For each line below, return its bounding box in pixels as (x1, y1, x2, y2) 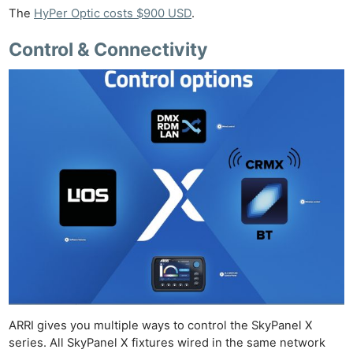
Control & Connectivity (9, 39, 209, 61)
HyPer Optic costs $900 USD (34, 6, 192, 20)
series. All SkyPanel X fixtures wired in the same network (9, 335, 326, 350)
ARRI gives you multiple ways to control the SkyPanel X (9, 318, 314, 333)
